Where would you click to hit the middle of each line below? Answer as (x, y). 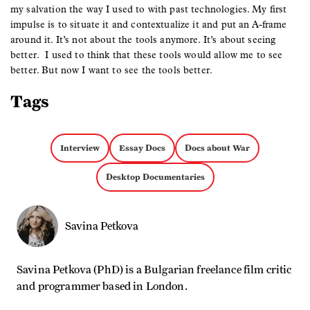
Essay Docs (142, 147)
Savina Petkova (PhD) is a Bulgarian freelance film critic (154, 270)
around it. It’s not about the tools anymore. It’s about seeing (143, 39)
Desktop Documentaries (155, 176)
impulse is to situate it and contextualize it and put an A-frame (149, 24)
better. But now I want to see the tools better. (112, 70)
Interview (80, 147)
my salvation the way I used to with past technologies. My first (149, 9)
